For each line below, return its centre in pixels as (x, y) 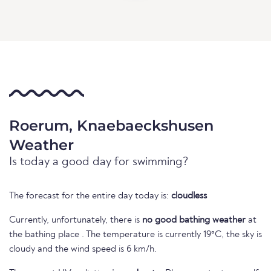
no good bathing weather (194, 220)
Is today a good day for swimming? (99, 162)
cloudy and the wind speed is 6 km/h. (83, 250)
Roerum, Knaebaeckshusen (111, 126)
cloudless (189, 196)
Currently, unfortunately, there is (76, 220)
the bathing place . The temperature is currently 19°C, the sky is (135, 235)
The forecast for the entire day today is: (90, 196)
